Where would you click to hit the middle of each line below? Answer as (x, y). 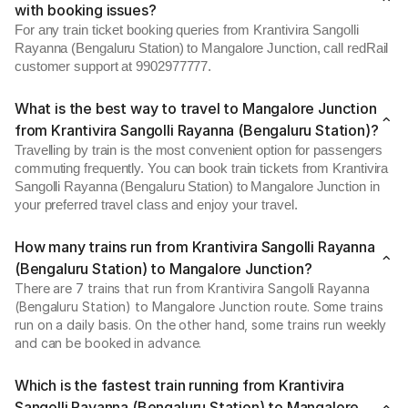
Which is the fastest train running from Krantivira (180, 385)
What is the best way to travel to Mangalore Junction (196, 108)
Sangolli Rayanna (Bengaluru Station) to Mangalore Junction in (197, 187)
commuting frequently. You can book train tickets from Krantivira (202, 168)
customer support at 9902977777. (113, 66)
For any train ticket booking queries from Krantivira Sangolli (187, 30)
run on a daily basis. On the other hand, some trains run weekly (201, 325)
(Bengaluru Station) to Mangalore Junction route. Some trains (199, 306)
